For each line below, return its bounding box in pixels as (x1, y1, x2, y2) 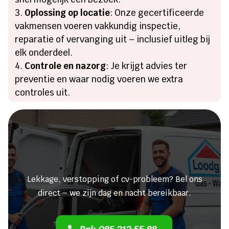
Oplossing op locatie (25, 7, 110, 19)
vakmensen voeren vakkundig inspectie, (15, 20, 181, 32)
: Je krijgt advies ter (106, 60, 188, 72)
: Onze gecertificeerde (110, 7, 204, 19)
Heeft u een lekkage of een (31, 129, 198, 146)
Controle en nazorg (25, 60, 106, 72)
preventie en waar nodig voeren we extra (15, 74, 184, 85)
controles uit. (15, 87, 71, 99)
